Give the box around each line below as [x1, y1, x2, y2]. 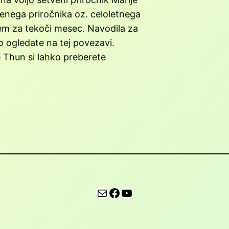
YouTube [120, 185, 127, 200]
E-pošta [96, 185, 103, 200]
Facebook [108, 185, 114, 200]
